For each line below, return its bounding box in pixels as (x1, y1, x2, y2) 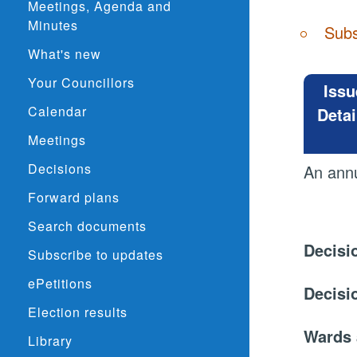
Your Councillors (28, 73, 135, 92)
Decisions (28, 159, 92, 178)
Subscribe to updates (28, 245, 163, 264)
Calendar (28, 102, 87, 120)
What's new (28, 45, 101, 63)
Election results (28, 303, 127, 321)
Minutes (28, 16, 78, 34)
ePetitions (28, 274, 92, 292)
